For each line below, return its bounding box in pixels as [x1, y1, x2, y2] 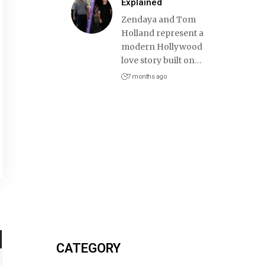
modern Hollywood [121, 41, 202, 52]
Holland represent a [121, 27, 203, 38]
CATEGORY [56, 240, 121, 256]
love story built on [121, 54, 195, 66]
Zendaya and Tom [121, 14, 196, 25]
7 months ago [127, 72, 167, 80]
